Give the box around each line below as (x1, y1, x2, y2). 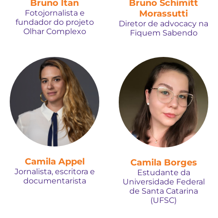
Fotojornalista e (24, 8, 85, 18)
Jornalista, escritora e (14, 167, 95, 177)
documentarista (23, 176, 86, 186)
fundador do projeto (15, 18, 94, 27)
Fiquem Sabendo (129, 28, 198, 38)
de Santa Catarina (129, 186, 198, 196)
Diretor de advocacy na (119, 19, 208, 29)
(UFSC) (150, 195, 177, 205)
